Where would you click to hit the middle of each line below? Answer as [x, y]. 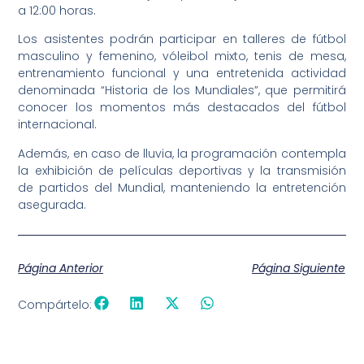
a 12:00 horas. [57, 11]
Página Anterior [61, 269]
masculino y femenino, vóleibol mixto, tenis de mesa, [182, 56]
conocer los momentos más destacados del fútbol [182, 108]
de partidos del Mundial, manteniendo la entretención [182, 187]
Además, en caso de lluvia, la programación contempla [182, 153]
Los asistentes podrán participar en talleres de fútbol [182, 39]
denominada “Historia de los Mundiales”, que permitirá [182, 91]
